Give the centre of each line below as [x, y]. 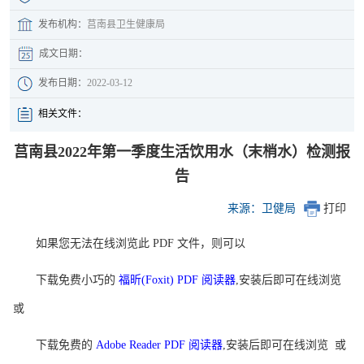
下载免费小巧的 [77, 279]
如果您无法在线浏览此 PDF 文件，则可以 [141, 243]
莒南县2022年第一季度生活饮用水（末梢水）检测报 [182, 152]
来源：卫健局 [262, 208]
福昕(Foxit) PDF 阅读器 [177, 279]
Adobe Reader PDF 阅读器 [159, 344]
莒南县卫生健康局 [126, 24]
